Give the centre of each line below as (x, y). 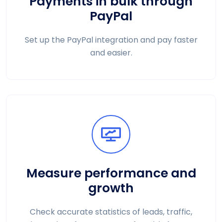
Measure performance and (111, 173)
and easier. (111, 53)
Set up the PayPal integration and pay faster (111, 40)
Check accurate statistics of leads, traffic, (111, 212)
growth (111, 188)
